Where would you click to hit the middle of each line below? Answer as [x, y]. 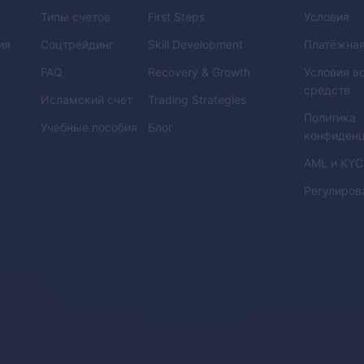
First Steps [177, 16]
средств [327, 89]
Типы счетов [76, 16]
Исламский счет [87, 99]
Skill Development [196, 44]
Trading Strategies [197, 99]
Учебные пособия [89, 127]
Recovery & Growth [199, 71]
